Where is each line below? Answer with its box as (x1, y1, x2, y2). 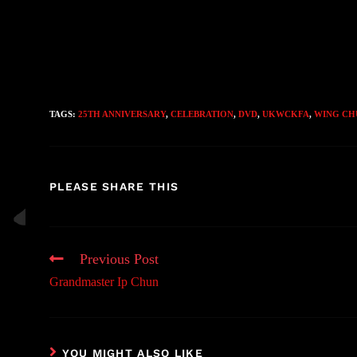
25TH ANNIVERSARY (78, 109, 166, 119)
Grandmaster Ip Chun (49, 275, 159, 288)
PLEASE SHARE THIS (49, 180, 179, 193)
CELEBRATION (171, 109, 233, 119)
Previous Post (80, 251, 159, 267)
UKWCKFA (262, 109, 309, 119)
